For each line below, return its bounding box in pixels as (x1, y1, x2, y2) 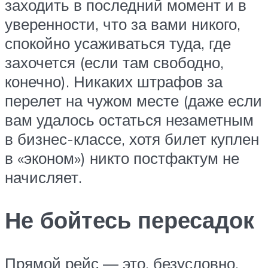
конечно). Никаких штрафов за (5, 71, 223, 91)
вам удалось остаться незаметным (5, 109, 254, 129)
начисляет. (5, 167, 82, 187)
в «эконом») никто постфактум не (5, 148, 239, 167)
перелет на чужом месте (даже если (5, 90, 262, 110)
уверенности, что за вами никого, (5, 14, 240, 33)
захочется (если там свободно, (5, 52, 224, 72)
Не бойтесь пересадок (5, 205, 254, 235)
